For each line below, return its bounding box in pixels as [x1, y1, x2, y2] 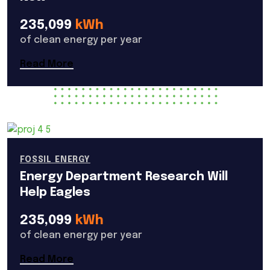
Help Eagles [20, 186, 90, 199]
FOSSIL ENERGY [20, 155, 90, 164]
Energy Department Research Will [20, 170, 228, 183]
